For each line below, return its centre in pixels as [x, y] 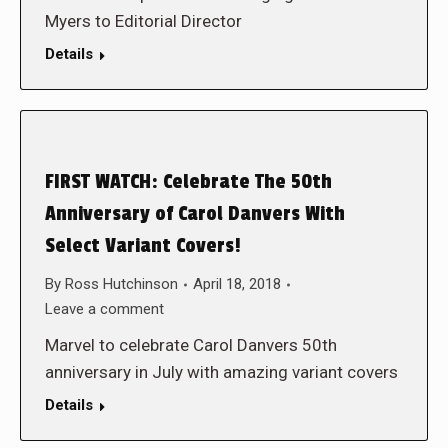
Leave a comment [104, 309]
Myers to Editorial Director [143, 21]
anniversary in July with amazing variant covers [221, 372]
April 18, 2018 [237, 284]
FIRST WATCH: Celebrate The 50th [188, 182]
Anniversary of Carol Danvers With [195, 214]
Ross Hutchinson [121, 284]
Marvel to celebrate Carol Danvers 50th [191, 345]
